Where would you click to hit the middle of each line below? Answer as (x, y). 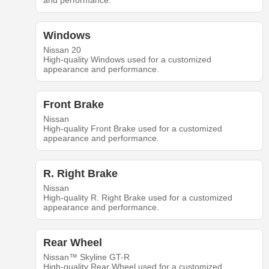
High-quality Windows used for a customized (127, 60)
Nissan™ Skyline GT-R (86, 257)
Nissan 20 (62, 50)
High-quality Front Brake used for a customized (132, 129)
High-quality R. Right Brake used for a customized (138, 198)
